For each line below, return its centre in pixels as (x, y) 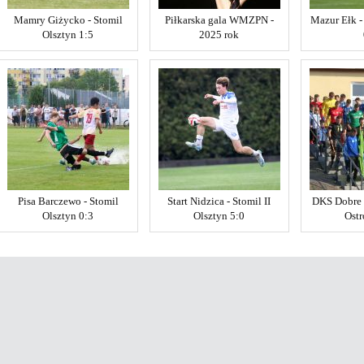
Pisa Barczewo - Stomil (68, 201)
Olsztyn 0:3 (68, 216)
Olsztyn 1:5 (68, 35)
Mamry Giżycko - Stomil (68, 20)
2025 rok (219, 35)
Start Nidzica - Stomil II (219, 201)
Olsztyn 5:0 (219, 216)
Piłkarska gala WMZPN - (219, 20)
